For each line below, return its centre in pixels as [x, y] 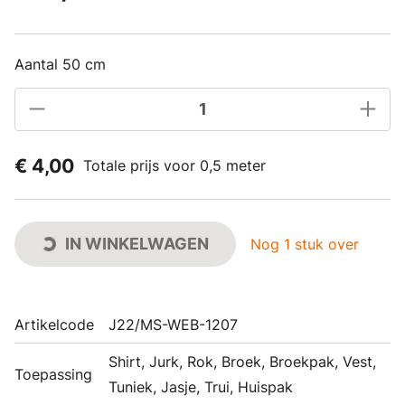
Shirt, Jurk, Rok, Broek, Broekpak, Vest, [242, 361]
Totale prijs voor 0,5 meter [174, 165]
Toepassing [53, 374]
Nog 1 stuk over [305, 244]
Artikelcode [54, 324]
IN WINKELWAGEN [137, 243]
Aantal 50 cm [60, 64]
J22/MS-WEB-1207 [173, 324]
